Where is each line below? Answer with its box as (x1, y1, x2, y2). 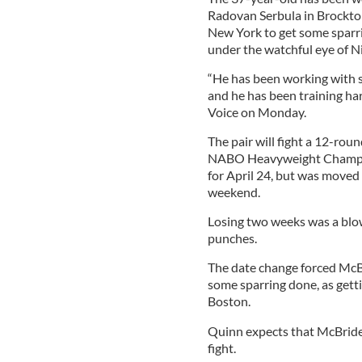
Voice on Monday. (207, 103, 306, 120)
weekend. (207, 183, 260, 200)
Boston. (207, 293, 250, 309)
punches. (207, 229, 257, 246)
